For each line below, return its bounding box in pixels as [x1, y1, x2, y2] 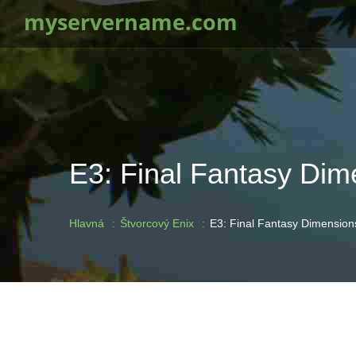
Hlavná [69, 217, 104, 230]
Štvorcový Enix [120, 217, 194, 230]
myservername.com [24, 8, 238, 37]
